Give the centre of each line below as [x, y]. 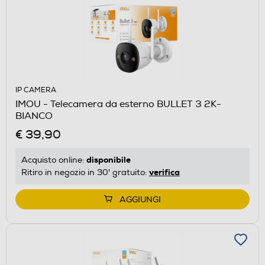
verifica [164, 172]
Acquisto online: [54, 160]
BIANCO [34, 116]
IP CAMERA [36, 90]
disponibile [109, 159]
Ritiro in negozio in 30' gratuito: [85, 172]
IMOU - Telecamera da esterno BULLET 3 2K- [118, 104]
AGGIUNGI [140, 199]
